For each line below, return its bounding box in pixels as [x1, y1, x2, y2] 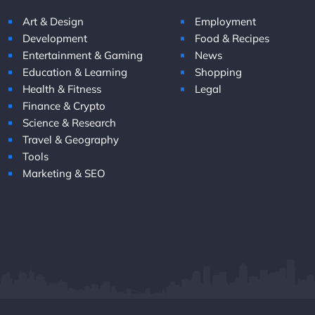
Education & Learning [22, 65, 127, 79]
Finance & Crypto [22, 99, 105, 112]
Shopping [194, 65, 242, 79]
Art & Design [22, 15, 84, 28]
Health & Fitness [22, 82, 101, 96]
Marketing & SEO [22, 167, 105, 180]
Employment [194, 15, 256, 28]
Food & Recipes [194, 32, 269, 45]
